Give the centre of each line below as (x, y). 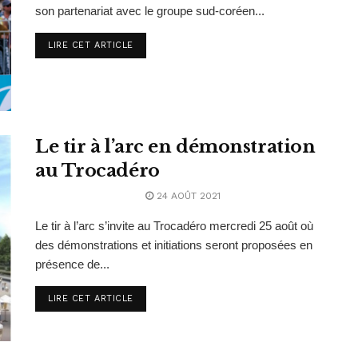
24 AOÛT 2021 (187, 196)
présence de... (72, 265)
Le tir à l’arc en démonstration (175, 147)
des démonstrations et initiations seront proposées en (174, 245)
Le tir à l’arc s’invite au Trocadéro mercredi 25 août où (174, 226)
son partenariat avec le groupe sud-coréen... (150, 11)
